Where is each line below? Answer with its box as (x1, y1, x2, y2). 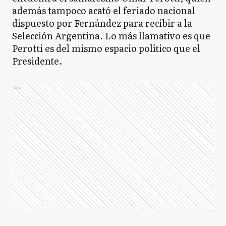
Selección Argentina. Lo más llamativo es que (12, 29, 210, 42)
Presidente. (12, 54, 62, 68)
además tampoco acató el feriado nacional (12, 4, 195, 17)
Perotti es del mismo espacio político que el (12, 41, 200, 55)
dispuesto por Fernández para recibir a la (12, 16, 192, 30)
